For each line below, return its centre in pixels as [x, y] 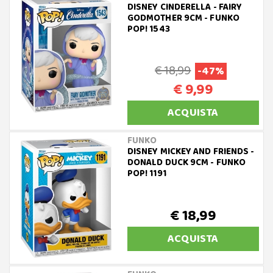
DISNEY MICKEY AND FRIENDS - [191, 151]
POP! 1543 [148, 29]
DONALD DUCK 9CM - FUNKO [186, 162]
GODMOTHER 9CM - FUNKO [183, 18]
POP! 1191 [147, 173]
